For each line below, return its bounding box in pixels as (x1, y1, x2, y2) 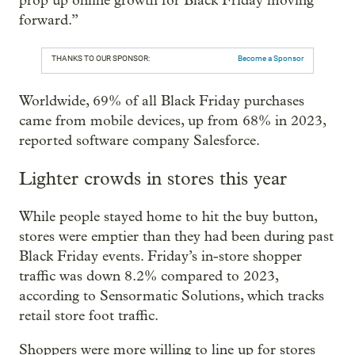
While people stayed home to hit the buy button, (19, 208, 317, 226)
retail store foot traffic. (19, 307, 158, 325)
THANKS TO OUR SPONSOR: (52, 53, 150, 63)
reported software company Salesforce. (19, 132, 260, 149)
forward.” (19, 11, 78, 29)
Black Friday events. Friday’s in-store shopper (19, 248, 302, 265)
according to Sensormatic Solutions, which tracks (19, 288, 324, 305)
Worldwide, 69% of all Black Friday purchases (19, 92, 304, 109)
